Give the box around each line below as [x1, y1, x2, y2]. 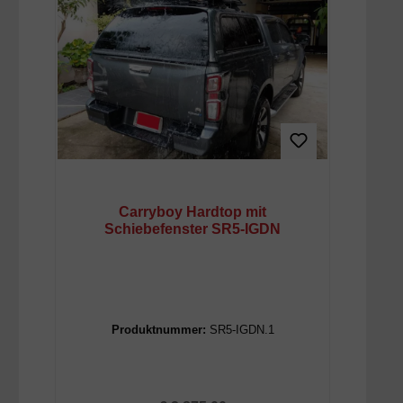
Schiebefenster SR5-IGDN [104, 220, 281, 237]
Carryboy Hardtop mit [119, 203, 266, 220]
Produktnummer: [111, 323, 210, 336]
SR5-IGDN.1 [209, 323, 274, 336]
